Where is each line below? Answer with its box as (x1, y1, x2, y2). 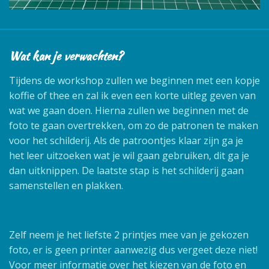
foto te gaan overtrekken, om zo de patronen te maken (9, 118, 258, 132)
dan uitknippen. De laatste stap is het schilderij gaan (9, 163, 244, 177)
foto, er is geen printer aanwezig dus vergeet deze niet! (9, 243, 258, 256)
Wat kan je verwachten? (9, 47, 123, 64)
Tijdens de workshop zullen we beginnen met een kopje (9, 73, 260, 87)
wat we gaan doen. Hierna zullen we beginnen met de (9, 103, 249, 117)
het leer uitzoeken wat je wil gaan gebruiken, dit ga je (9, 148, 249, 162)
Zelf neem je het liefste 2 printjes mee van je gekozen (9, 228, 249, 241)
